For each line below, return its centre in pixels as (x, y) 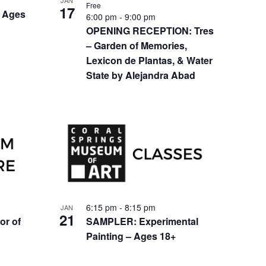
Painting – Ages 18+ (131, 236)
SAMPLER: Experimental (142, 221)
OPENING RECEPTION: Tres (150, 31)
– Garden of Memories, (136, 46)
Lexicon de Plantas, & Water (149, 61)
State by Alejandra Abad (140, 75)
